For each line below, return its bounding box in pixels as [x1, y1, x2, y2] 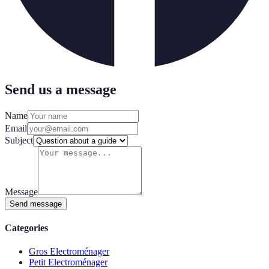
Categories [5, 223, 48, 234]
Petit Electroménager [29, 257, 107, 268]
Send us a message [5, 81, 116, 97]
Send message [10, 199, 62, 208]
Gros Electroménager [29, 246, 109, 257]
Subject [5, 134, 33, 145]
